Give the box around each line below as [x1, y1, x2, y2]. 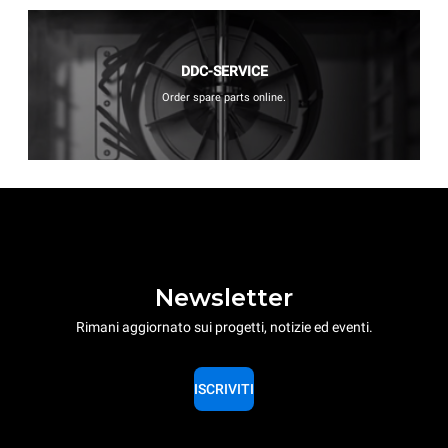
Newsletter [155, 283, 293, 313]
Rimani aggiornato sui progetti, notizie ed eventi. [75, 319, 373, 336]
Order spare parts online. [162, 90, 286, 104]
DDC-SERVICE [180, 62, 268, 79]
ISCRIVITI [194, 381, 254, 398]
